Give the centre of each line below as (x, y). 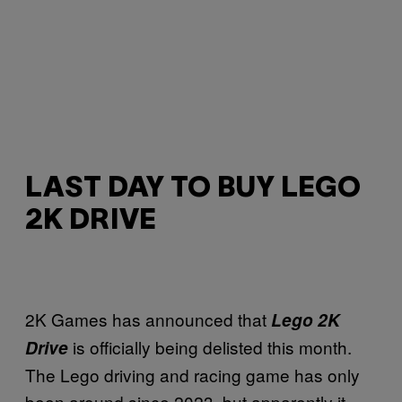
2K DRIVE (91, 222)
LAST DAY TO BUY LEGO (193, 189)
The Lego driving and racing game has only (192, 374)
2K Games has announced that (148, 319)
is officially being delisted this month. (210, 346)
